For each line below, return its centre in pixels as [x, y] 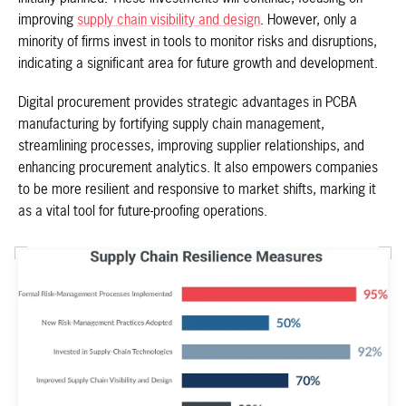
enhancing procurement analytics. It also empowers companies [198, 168]
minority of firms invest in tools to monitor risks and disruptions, [198, 43]
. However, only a [309, 21]
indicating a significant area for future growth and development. [198, 64]
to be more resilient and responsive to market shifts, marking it [197, 189]
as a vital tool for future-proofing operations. [143, 211]
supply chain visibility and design [169, 21]
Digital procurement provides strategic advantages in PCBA [187, 102]
